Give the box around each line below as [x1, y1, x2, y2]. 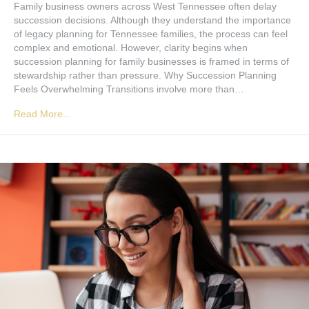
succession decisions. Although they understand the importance [14, 14, 291, 26]
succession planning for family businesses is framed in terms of [14, 56, 289, 67]
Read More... [14, 108, 71, 119]
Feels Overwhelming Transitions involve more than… [14, 83, 244, 94]
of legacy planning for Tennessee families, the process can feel [14, 28, 288, 39]
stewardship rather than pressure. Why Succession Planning [14, 70, 277, 81]
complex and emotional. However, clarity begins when [14, 42, 248, 53]
